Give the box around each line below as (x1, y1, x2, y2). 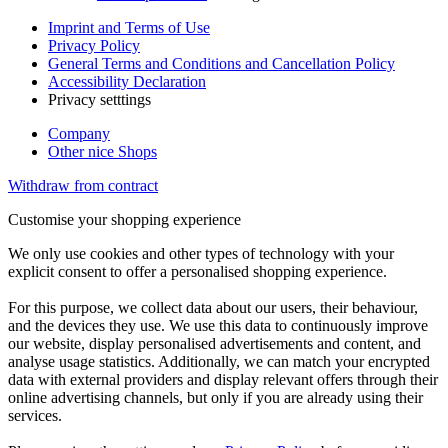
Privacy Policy (48, 36, 140, 54)
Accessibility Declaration (48, 72, 206, 90)
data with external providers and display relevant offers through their (8, 370, 438, 388)
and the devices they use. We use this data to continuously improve (8, 316, 428, 334)
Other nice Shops (48, 142, 157, 160)
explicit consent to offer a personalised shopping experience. (8, 262, 387, 280)
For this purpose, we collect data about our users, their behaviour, (8, 298, 418, 316)
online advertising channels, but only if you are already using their (8, 388, 423, 406)
